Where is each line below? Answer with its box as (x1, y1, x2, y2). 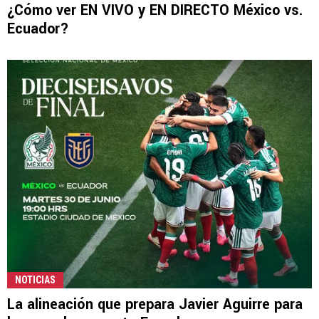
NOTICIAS (15, 273, 56, 286)
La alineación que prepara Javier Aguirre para (7, 293, 303, 315)
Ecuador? (7, 19, 69, 40)
